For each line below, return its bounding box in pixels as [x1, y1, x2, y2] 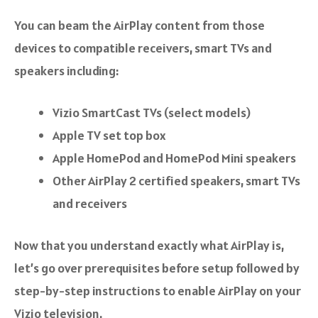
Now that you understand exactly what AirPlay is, [14, 237, 284, 254]
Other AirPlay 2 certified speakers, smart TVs [53, 172, 300, 190]
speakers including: [14, 62, 119, 79]
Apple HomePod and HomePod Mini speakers [53, 150, 296, 167]
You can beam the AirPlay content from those [14, 17, 265, 34]
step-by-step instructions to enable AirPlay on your [14, 283, 301, 300]
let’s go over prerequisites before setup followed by [14, 260, 300, 277]
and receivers [53, 195, 127, 212]
